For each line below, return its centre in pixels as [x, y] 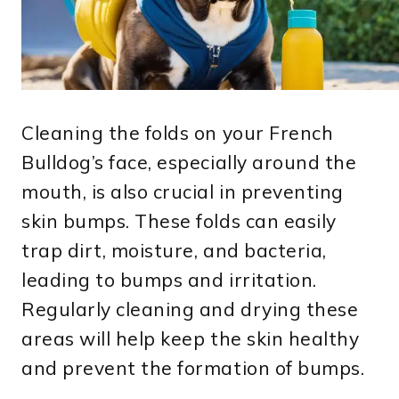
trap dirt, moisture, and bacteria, [174, 251]
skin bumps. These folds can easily [179, 221]
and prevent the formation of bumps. [193, 368]
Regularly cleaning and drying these [190, 309]
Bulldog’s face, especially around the [189, 163]
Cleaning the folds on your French [178, 133]
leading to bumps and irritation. [169, 280]
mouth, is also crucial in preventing [183, 192]
